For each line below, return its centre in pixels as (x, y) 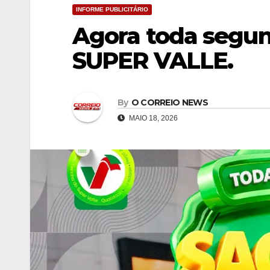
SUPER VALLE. (153, 61)
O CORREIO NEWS (169, 102)
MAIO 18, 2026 (152, 118)
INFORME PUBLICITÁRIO (112, 9)
